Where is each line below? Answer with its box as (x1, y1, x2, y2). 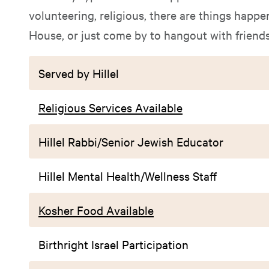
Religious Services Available (38, 100, 183, 115)
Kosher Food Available (38, 202, 154, 217)
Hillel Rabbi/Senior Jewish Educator (38, 134, 223, 149)
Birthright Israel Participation (38, 237, 189, 252)
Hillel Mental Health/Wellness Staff (38, 168, 217, 183)
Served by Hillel (38, 65, 119, 80)
